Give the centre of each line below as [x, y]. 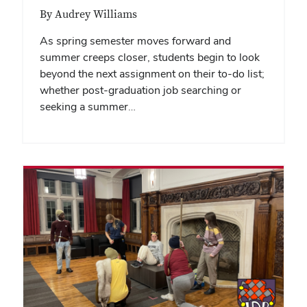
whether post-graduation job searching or [140, 90]
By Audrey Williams [88, 15]
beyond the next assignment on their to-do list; [152, 74]
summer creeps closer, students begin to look [150, 58]
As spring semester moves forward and [135, 41]
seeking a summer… [88, 107]
